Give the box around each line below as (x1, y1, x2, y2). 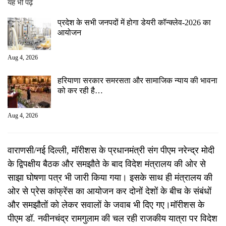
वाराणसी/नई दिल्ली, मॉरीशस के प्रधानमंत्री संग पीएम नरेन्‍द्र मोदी (8, 145, 214, 155)
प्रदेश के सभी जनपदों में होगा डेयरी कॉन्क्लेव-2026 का (58, 18, 211, 27)
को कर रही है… (58, 86, 103, 95)
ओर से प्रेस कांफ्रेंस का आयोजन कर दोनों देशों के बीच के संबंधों (8, 186, 211, 196)
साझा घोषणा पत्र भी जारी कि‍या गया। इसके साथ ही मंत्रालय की (8, 172, 212, 183)
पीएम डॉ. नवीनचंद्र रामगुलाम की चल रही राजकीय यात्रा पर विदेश (8, 213, 217, 223)
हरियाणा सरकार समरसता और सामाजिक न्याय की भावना (58, 76, 217, 85)
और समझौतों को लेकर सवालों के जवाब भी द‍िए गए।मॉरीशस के (8, 199, 204, 210)
